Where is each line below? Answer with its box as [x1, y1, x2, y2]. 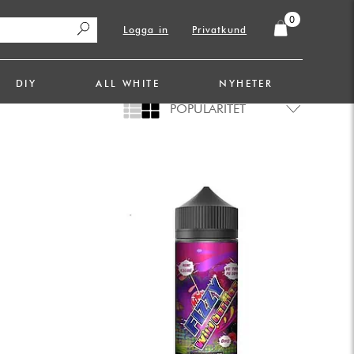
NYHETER [219, 77, 273, 89]
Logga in [122, 23, 169, 36]
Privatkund [192, 23, 247, 36]
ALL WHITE [96, 77, 160, 89]
